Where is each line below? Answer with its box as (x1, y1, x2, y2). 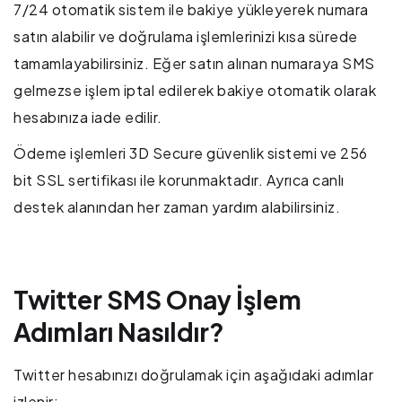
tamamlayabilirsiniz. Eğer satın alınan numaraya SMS (13, 54, 375, 74)
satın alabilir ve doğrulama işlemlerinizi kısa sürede (13, 27, 358, 47)
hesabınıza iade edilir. (13, 108, 162, 127)
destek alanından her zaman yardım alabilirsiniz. (13, 197, 340, 217)
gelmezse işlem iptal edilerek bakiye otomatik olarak (13, 81, 376, 100)
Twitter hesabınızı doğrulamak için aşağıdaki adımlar (13, 365, 373, 385)
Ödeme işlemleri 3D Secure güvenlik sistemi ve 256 (13, 144, 368, 163)
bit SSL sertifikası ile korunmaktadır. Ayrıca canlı (13, 170, 345, 190)
